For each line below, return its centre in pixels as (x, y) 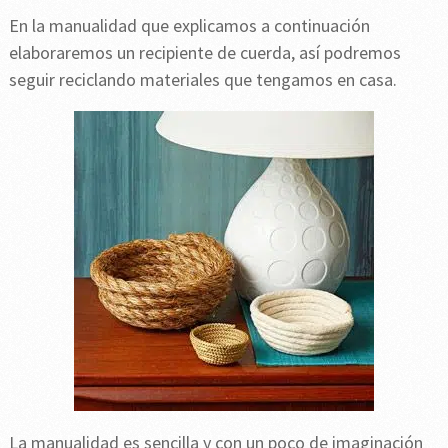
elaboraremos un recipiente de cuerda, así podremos (204, 52)
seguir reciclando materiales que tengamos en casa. (202, 79)
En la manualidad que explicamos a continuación (189, 25)
